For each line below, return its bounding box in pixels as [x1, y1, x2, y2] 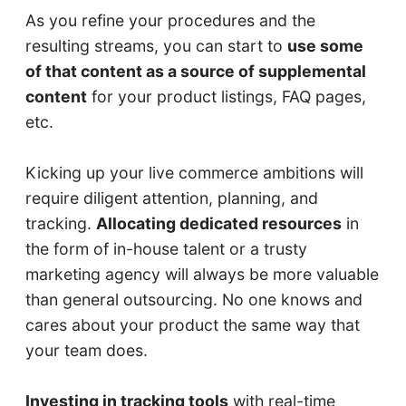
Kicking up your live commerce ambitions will [24, 163, 363, 183]
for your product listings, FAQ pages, [86, 87, 366, 107]
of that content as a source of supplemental [24, 62, 366, 82]
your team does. [24, 341, 148, 361]
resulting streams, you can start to [24, 36, 287, 56]
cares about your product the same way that [24, 315, 360, 335]
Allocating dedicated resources [95, 214, 342, 234]
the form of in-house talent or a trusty [24, 239, 307, 259]
